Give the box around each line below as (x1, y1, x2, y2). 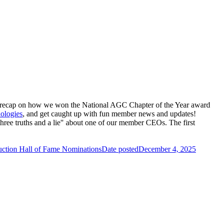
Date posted (102, 144, 138, 153)
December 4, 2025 (138, 144, 196, 153)
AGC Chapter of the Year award (110, 100, 210, 109)
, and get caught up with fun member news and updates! (23, 109, 196, 118)
